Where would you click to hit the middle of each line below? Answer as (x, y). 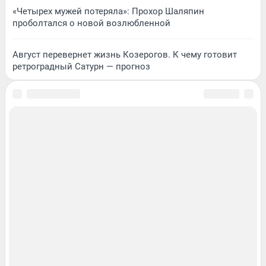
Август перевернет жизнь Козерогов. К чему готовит (125, 54)
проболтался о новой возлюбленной (91, 23)
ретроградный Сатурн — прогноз (81, 66)
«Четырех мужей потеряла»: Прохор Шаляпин (108, 11)
